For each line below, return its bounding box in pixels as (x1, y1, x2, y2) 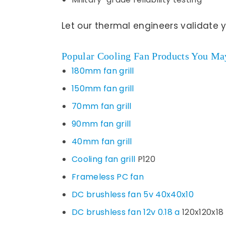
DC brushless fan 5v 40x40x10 (72, 189, 194, 200)
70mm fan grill (72, 100, 132, 112)
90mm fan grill (72, 118, 131, 130)
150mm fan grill (72, 83, 134, 94)
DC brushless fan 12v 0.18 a (72, 206, 180, 218)
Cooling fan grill (72, 153, 136, 165)
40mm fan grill (72, 136, 132, 147)
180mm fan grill (72, 65, 134, 77)
